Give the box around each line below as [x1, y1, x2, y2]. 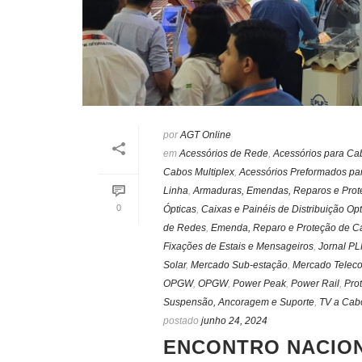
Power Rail [291, 278, 339, 290]
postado [163, 315, 199, 327]
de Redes [163, 222, 206, 234]
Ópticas [163, 204, 196, 216]
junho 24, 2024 [201, 315, 267, 327]
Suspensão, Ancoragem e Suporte [163, 297, 314, 309]
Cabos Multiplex [163, 166, 234, 179]
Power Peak [233, 278, 286, 290]
